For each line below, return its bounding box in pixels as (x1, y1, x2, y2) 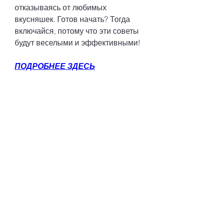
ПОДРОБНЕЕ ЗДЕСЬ (15, 61, 95, 71)
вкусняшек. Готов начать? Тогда (15, 14, 130, 24)
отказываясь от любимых (15, 2, 107, 12)
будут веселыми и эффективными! (15, 37, 140, 47)
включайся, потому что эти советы (15, 25, 139, 36)
